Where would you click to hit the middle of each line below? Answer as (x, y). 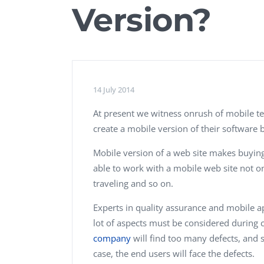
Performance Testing (125, 10)
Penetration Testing (123, 31)
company (112, 238)
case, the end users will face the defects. (174, 253)
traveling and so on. (133, 183)
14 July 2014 (114, 90)
